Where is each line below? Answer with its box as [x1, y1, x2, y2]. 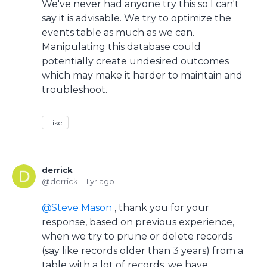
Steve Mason [51, 202, 112, 213]
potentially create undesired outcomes [42, 55, 229, 67]
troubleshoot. [42, 84, 107, 95]
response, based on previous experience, [42, 216, 234, 228]
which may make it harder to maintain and [42, 70, 243, 81]
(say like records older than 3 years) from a [42, 245, 243, 256]
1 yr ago [86, 176, 114, 186]
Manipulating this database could [42, 41, 201, 52]
